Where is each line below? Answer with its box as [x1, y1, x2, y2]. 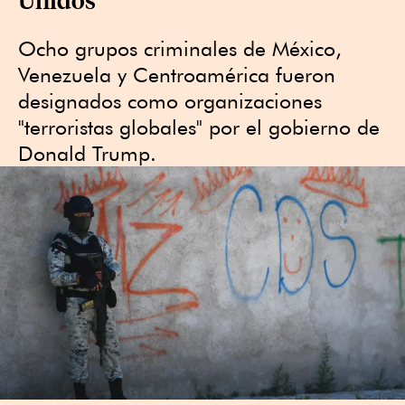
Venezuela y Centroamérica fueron [18, 62, 335, 87]
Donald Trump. [18, 141, 156, 165]
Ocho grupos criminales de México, [18, 36, 342, 61]
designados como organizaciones [18, 89, 322, 113]
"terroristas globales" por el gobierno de [18, 115, 380, 139]
